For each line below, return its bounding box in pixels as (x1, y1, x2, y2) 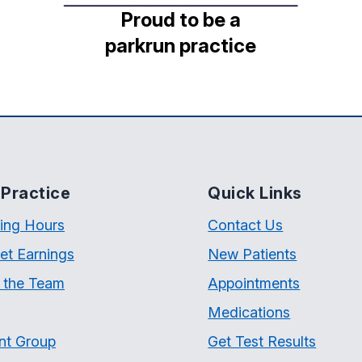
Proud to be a (120, 8, 241, 32)
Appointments (208, 275, 301, 293)
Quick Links (208, 183, 302, 204)
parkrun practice (105, 34, 257, 58)
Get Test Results (208, 333, 317, 351)
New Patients (208, 246, 297, 263)
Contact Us (208, 217, 284, 234)
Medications (208, 304, 291, 322)
